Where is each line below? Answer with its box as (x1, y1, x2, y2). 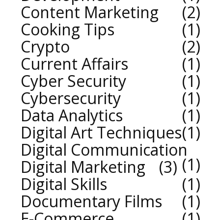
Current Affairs (21, 53, 128, 75)
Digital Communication (21, 139, 188, 161)
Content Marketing (21, 1, 159, 23)
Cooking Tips (21, 19, 114, 40)
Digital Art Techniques (21, 122, 182, 143)
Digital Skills (21, 173, 107, 195)
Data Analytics (21, 105, 123, 126)
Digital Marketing (21, 156, 145, 178)
